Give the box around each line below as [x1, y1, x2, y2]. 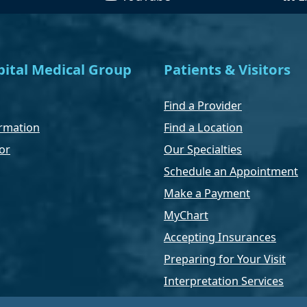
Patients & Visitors [164, 59, 291, 79]
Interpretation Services [164, 273, 284, 288]
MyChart [164, 207, 208, 223]
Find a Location [164, 119, 243, 135]
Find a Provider [164, 97, 242, 113]
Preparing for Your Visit [164, 251, 286, 267]
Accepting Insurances [164, 229, 276, 245]
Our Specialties [164, 141, 242, 157]
